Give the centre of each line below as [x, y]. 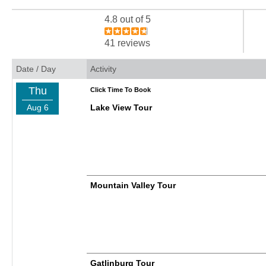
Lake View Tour [121, 108]
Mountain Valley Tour [133, 186]
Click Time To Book [121, 90]
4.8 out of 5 [127, 20]
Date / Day [36, 69]
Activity [103, 69]
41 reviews [128, 43]
